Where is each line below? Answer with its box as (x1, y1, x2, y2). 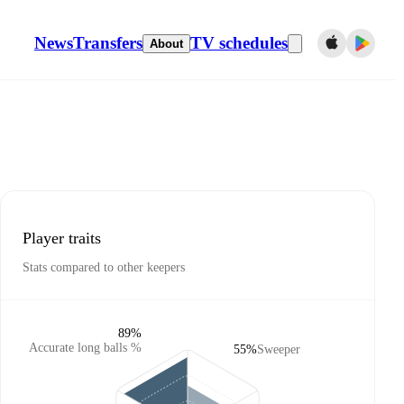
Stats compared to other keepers (23, 261, 185, 275)
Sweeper (257, 343, 300, 356)
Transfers (73, 33, 142, 52)
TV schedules (190, 33, 288, 52)
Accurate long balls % (29, 341, 142, 354)
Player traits (23, 228, 101, 247)
